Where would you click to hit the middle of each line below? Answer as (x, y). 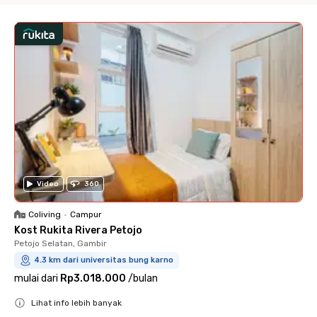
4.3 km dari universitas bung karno (104, 260)
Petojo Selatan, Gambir (60, 244)
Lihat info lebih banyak (76, 303)
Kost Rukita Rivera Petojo (78, 231)
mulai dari (36, 279)
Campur (86, 215)
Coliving (45, 215)
